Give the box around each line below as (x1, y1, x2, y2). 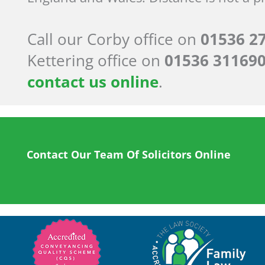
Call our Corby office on (27, 28, 201, 50)
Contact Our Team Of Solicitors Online (27, 147, 231, 162)
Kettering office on (27, 50, 164, 72)
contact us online (27, 71, 159, 93)
